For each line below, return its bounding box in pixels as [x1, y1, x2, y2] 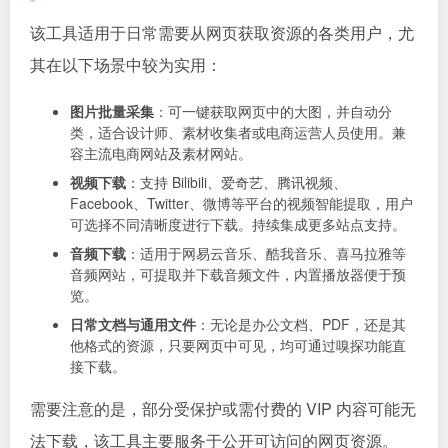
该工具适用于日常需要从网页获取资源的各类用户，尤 [30, 21, 414, 45]
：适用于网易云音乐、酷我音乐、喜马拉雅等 [126, 243, 406, 264]
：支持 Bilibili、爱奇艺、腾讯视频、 [126, 172, 347, 193]
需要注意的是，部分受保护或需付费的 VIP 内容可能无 [30, 397, 416, 421]
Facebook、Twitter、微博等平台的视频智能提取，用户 [70, 193, 413, 214]
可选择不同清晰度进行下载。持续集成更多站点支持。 [70, 214, 406, 235]
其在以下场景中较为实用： [30, 53, 222, 77]
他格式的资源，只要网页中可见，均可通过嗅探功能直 [70, 335, 406, 356]
